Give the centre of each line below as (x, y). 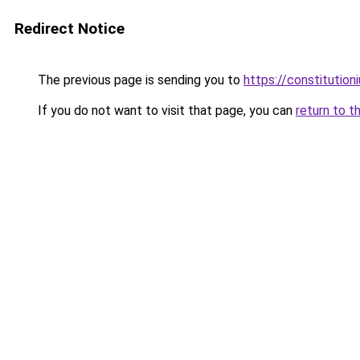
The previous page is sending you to (139, 80)
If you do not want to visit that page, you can (165, 110)
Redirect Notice (70, 29)
